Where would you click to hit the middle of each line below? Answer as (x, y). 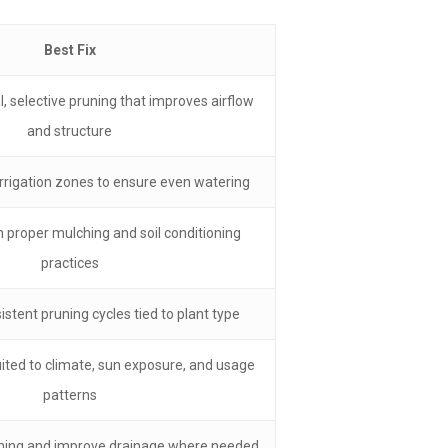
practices (69, 263)
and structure (69, 131)
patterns (69, 395)
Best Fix (69, 50)
